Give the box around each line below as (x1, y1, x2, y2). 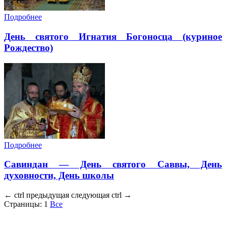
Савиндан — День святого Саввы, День (4, 159, 222, 170)
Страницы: (4, 200, 42, 208)
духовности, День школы (4, 170, 114, 181)
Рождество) (4, 42, 53, 53)
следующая (71, 191, 109, 199)
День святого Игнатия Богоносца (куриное (4, 31, 222, 42)
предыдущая (26, 191, 69, 199)
